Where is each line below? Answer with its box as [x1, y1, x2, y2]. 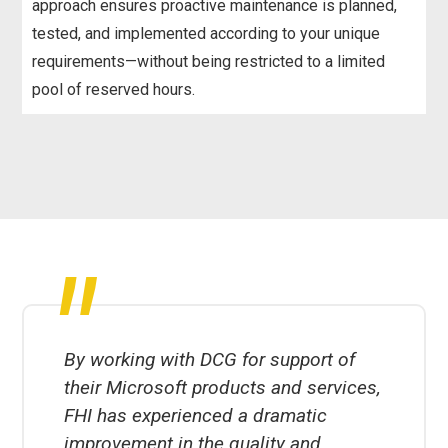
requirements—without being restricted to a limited [32, 51, 386, 71]
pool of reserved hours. [32, 79, 196, 99]
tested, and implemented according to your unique [32, 23, 381, 43]
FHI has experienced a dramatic [64, 403, 328, 427]
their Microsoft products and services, [64, 375, 382, 399]
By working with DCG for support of [64, 347, 356, 371]
